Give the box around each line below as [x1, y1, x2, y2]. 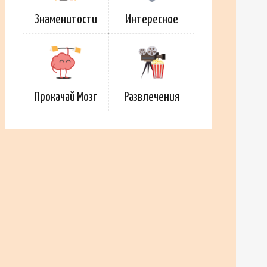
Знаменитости [34, 14, 97, 26]
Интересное [125, 14, 178, 26]
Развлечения [124, 91, 179, 103]
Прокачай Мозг [35, 91, 97, 103]
